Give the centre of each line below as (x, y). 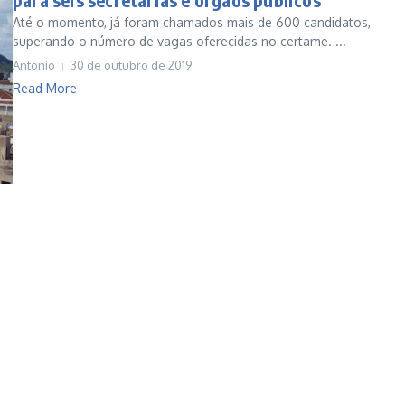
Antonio (34, 65)
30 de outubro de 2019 (131, 65)
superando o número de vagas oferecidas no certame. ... (179, 41)
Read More (45, 88)
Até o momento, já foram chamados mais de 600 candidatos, (192, 22)
